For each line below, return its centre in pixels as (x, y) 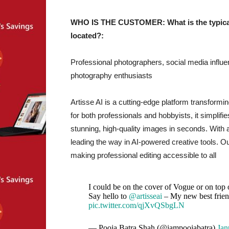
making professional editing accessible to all (143, 155)
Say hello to (108, 196)
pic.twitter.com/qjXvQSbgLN (136, 205)
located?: (87, 36)
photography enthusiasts (111, 75)
